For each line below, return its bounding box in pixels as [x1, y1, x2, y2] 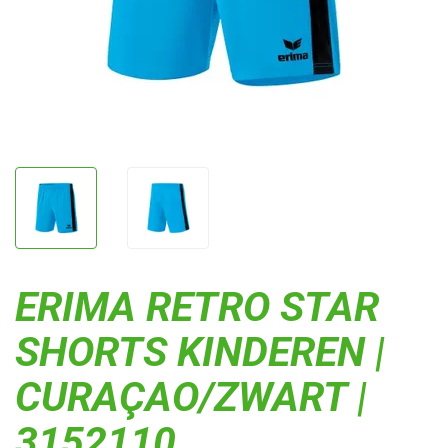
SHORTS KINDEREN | [15, 328, 385, 376]
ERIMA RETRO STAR [15, 283, 379, 331]
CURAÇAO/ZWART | [15, 373, 367, 421]
